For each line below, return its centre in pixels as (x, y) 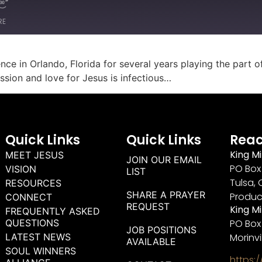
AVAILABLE (151, 241)
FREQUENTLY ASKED (53, 211)
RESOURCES (34, 183)
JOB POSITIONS (162, 230)
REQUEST (148, 206)
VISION (21, 169)
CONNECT (29, 197)
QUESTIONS (32, 223)
